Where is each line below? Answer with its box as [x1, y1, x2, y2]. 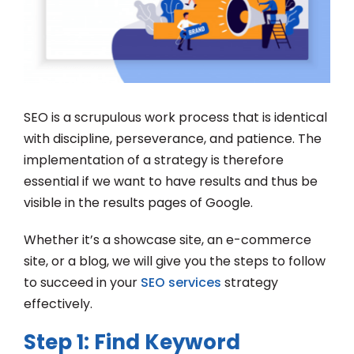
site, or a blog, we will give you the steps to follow [24, 251, 326, 270]
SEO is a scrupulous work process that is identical [24, 107, 327, 126]
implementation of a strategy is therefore [24, 150, 284, 169]
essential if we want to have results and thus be [24, 171, 318, 190]
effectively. [24, 294, 92, 313]
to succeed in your [24, 273, 141, 292]
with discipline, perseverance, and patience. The [24, 129, 322, 148]
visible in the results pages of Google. [24, 193, 253, 212]
